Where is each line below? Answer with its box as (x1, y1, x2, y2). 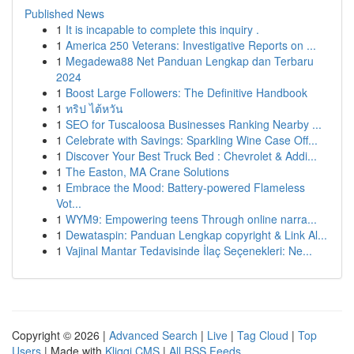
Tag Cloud (237, 327, 288, 343)
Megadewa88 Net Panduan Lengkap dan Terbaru (66, 53, 314, 69)
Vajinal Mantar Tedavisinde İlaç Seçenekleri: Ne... (66, 243, 312, 258)
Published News (24, 6, 104, 21)
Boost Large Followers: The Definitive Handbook (66, 85, 307, 100)
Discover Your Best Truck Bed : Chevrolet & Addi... (66, 148, 317, 164)
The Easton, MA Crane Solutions (66, 164, 229, 179)
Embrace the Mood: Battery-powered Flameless (66, 179, 305, 195)
